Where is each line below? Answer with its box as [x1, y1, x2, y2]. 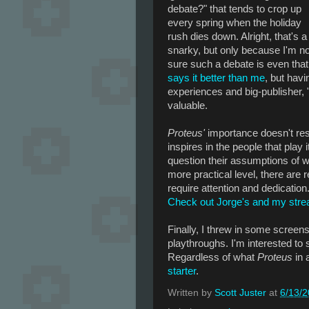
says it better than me [168, 72, 265, 83]
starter [168, 265, 196, 277]
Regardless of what [168, 251, 257, 263]
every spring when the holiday [168, 17, 301, 28]
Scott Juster [215, 288, 266, 299]
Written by [168, 288, 215, 299]
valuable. [168, 99, 208, 111]
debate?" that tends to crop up [168, 3, 301, 14]
